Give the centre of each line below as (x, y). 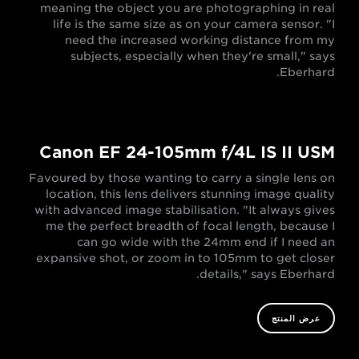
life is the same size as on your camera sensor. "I (194, 24)
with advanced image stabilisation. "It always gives (185, 210)
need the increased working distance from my (200, 40)
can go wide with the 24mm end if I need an (206, 242)
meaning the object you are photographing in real (188, 8)
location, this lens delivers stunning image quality (190, 194)
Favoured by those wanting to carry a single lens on (182, 178)
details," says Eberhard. (267, 274)
